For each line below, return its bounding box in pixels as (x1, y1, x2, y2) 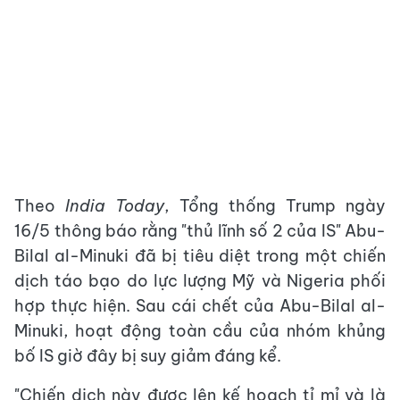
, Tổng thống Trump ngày (164, 196, 387, 216)
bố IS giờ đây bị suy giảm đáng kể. (14, 346, 281, 366)
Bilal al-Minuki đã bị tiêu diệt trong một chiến (14, 246, 386, 266)
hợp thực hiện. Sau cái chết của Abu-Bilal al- (14, 296, 386, 316)
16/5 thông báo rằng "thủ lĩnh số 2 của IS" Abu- (14, 221, 386, 241)
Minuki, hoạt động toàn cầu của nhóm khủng (14, 321, 386, 341)
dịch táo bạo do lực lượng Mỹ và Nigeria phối (14, 271, 386, 291)
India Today (65, 196, 165, 216)
